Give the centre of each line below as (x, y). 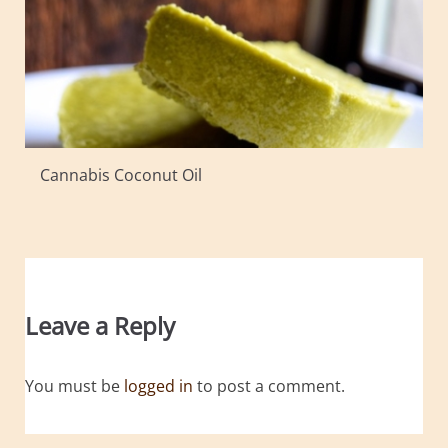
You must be (74, 385)
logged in (158, 385)
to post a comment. (269, 385)
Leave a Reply (100, 325)
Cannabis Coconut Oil (121, 175)
